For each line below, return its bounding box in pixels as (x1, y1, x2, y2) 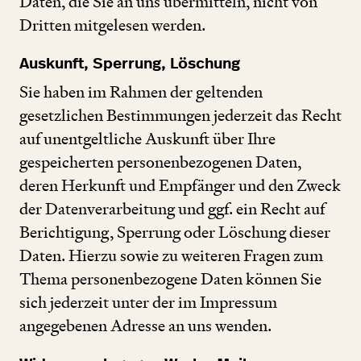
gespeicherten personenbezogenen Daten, (19, 151, 301, 173)
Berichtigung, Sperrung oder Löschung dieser (19, 222, 330, 243)
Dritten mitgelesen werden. (19, 14, 205, 35)
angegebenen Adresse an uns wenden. (19, 315, 272, 337)
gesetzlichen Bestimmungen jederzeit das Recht (19, 105, 342, 127)
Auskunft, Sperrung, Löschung (19, 56, 240, 72)
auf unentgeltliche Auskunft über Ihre (19, 128, 276, 150)
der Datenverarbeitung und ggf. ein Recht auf (19, 198, 325, 220)
